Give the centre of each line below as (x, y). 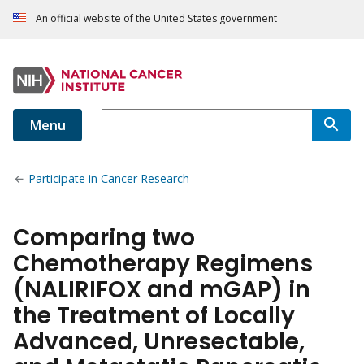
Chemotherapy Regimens (163, 264)
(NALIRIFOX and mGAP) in (162, 290)
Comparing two (104, 238)
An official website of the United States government (156, 19)
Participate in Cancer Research (109, 179)
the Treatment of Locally (154, 316)
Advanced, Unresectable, (159, 342)
